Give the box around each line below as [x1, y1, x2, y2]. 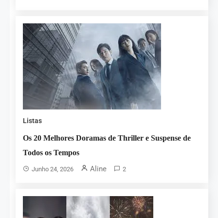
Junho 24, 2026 [32, 165, 74, 173]
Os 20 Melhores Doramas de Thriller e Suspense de [23, 134, 191, 143]
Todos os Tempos [23, 148, 80, 157]
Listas [23, 117, 42, 125]
